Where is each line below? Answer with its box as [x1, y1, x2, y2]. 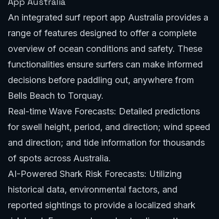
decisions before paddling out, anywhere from [8, 74, 194, 85]
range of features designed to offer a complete [8, 27, 197, 38]
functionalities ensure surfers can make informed [8, 59, 203, 69]
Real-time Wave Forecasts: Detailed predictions [8, 106, 200, 116]
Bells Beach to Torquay [8, 90, 101, 101]
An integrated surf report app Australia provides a [8, 12, 208, 22]
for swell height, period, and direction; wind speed [8, 121, 210, 132]
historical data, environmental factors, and [8, 184, 177, 195]
